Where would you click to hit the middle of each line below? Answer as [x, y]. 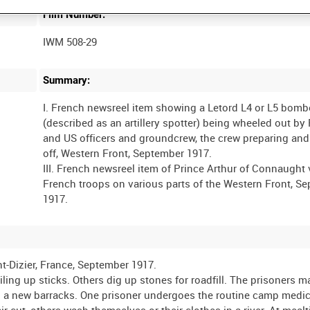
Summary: [67, 81]
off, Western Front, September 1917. [128, 153]
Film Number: [74, 15]
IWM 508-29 [70, 42]
